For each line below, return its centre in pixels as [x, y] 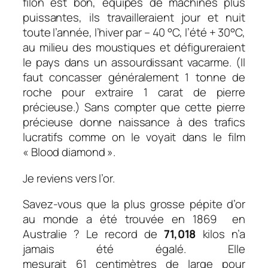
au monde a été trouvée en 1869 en [134, 219]
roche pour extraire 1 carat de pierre [134, 92]
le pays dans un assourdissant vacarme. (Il [134, 63]
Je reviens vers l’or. [69, 178]
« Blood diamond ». [69, 152]
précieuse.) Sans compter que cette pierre [134, 107]
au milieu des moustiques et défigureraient [134, 48]
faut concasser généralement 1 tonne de [134, 77]
